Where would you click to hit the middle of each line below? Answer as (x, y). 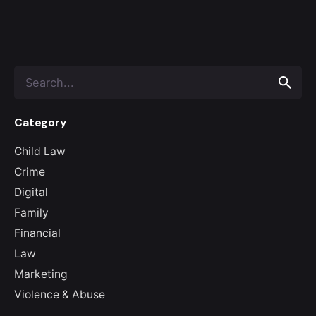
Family (31, 212)
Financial (37, 233)
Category (40, 122)
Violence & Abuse (60, 294)
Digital (31, 192)
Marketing (41, 274)
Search (30, 73)
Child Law (40, 151)
